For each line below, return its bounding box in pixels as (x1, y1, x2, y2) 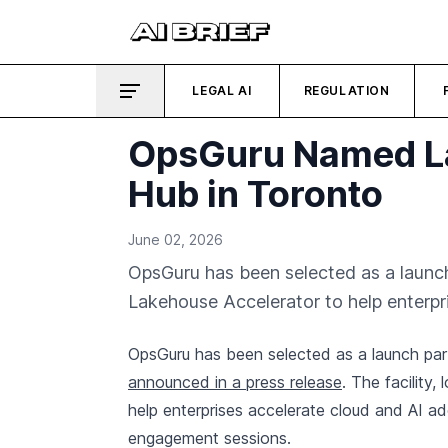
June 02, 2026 (128, 231, 223, 248)
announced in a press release (128, 372, 342, 392)
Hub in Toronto (128, 172, 383, 216)
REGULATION (303, 83, 390, 98)
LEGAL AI (192, 83, 252, 98)
